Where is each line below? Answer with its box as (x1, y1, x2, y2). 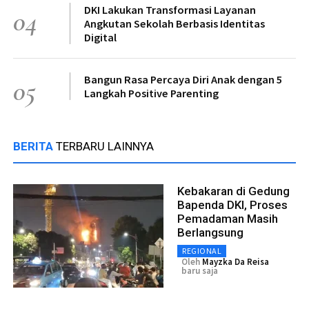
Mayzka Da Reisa (202, 255, 269, 268)
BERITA (13, 139, 56, 153)
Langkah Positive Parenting (84, 86, 219, 100)
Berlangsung (177, 225, 243, 239)
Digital (84, 30, 117, 44)
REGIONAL (182, 245, 221, 256)
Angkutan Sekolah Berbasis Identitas (84, 16, 265, 30)
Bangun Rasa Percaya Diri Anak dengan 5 (84, 72, 282, 86)
